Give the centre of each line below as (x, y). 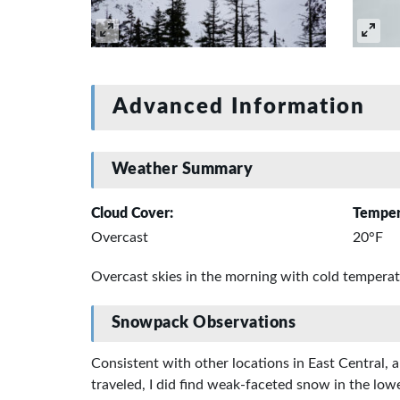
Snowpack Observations (204, 323)
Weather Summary (182, 170)
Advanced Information (238, 107)
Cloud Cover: (132, 213)
